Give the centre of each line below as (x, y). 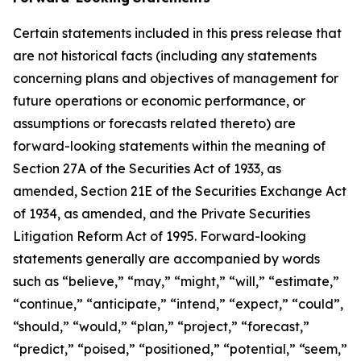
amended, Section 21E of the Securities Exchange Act (180, 191)
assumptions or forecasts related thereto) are (154, 123)
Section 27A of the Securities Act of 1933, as (147, 168)
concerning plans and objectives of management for (176, 78)
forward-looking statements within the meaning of (169, 146)
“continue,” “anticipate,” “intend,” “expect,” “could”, (178, 304)
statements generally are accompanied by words (166, 259)
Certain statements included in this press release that (177, 33)
